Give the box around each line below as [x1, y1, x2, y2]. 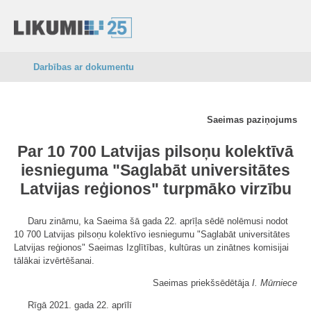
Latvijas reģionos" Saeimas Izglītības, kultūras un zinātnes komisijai [14, 242, 289, 253]
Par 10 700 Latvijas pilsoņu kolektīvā [17, 142, 294, 160]
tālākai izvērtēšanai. [14, 255, 94, 266]
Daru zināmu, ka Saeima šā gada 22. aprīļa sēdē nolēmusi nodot [28, 216, 288, 226]
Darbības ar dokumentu [33, 62, 134, 72]
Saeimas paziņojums [207, 115, 297, 125]
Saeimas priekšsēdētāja [153, 278, 252, 288]
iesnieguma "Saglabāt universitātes [21, 161, 290, 179]
